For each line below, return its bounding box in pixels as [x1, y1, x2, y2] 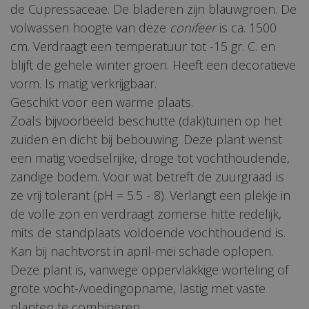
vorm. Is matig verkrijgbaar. [10, 75, 157, 92]
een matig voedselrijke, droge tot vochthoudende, [10, 150, 290, 167]
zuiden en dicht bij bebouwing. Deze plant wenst [10, 131, 282, 148]
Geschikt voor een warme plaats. [10, 94, 193, 111]
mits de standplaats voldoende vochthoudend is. [10, 224, 286, 241]
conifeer [170, 19, 216, 37]
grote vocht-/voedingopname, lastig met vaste [10, 280, 266, 297]
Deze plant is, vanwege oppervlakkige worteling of [10, 261, 288, 279]
